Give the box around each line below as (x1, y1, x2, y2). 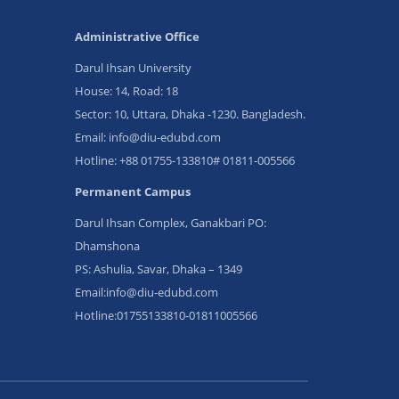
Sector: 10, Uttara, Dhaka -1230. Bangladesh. (74, 106, 305, 122)
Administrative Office (74, 28, 199, 45)
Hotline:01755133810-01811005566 (74, 307, 257, 323)
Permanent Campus (74, 183, 191, 199)
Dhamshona (74, 238, 140, 254)
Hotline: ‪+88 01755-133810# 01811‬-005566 (74, 152, 295, 168)
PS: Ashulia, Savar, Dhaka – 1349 (74, 261, 242, 277)
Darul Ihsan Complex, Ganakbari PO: (74, 215, 266, 231)
